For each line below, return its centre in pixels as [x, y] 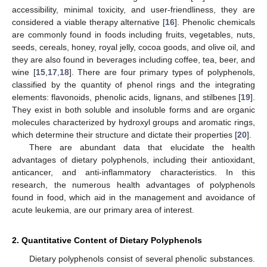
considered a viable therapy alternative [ [89, 22]
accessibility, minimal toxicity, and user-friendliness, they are [133, 9]
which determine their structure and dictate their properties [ [125, 134]
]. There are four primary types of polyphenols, [162, 72]
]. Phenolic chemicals [215, 22]
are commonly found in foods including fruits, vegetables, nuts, [133, 34]
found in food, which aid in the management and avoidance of [133, 197]
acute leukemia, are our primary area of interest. [103, 209]
